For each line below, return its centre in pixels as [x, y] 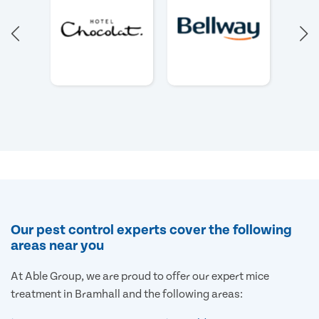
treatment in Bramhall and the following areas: [127, 294]
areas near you [57, 245]
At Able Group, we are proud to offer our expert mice [140, 276]
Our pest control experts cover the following [151, 230]
